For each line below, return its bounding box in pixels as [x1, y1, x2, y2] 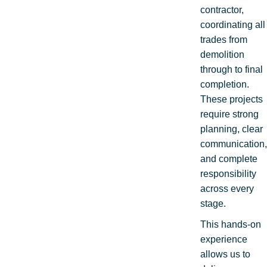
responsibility [200, 168, 256, 179]
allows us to [200, 249, 250, 259]
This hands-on [200, 219, 261, 229]
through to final [200, 64, 263, 74]
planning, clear [200, 123, 263, 134]
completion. [200, 79, 249, 89]
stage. [200, 198, 226, 209]
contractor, [200, 4, 244, 15]
